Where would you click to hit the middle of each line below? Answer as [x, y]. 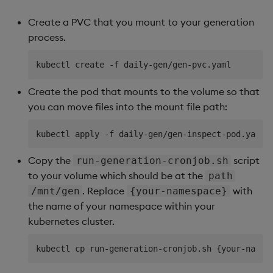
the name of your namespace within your [122, 206]
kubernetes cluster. [71, 222]
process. [47, 37]
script [246, 161]
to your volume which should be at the [117, 176]
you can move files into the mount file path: [128, 106]
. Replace [105, 191]
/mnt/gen [55, 191]
